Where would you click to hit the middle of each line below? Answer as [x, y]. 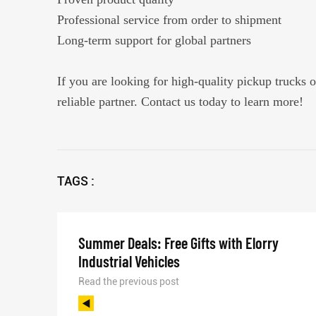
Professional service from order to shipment [169, 20]
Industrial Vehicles [129, 261]
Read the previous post [129, 282]
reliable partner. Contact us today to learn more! [180, 102]
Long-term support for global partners [154, 41]
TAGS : [75, 181]
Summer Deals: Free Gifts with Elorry [179, 243]
